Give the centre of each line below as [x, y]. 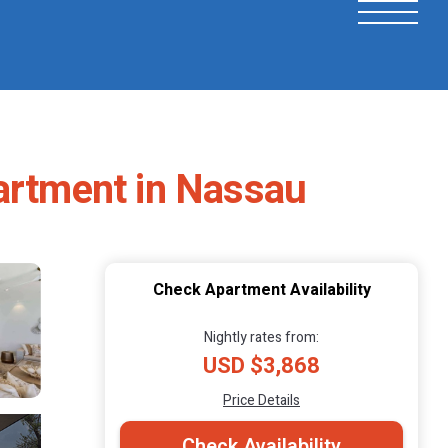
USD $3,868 [261, 365]
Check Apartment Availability [261, 289]
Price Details [261, 400]
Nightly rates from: [261, 337]
